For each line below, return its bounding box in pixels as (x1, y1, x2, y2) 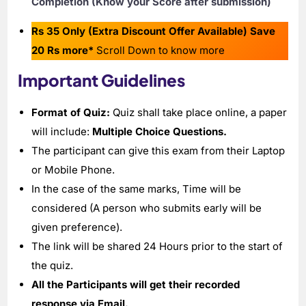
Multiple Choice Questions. (92, 124, 227, 138)
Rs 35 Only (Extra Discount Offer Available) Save (31, 24, 276, 38)
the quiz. (31, 258, 74, 272)
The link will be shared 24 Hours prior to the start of (31, 239, 283, 253)
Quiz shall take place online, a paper (110, 105, 288, 119)
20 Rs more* (31, 43, 94, 57)
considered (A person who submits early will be (31, 201, 262, 214)
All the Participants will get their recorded (31, 277, 240, 291)
